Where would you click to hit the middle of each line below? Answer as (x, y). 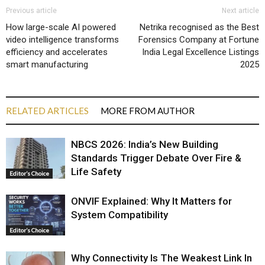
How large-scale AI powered (61, 28)
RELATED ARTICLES (47, 111)
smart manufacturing (47, 65)
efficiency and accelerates (57, 52)
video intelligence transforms (62, 40)
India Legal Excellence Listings (201, 52)
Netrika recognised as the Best (199, 28)
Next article (240, 11)
